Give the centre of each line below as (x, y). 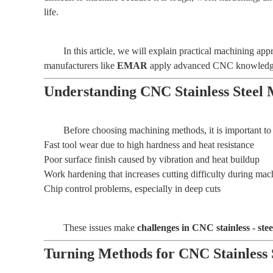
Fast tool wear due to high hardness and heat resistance (149, 145)
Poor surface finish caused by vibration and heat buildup (152, 159)
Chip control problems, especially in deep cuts (132, 189)
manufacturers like (80, 66)
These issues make (100, 228)
